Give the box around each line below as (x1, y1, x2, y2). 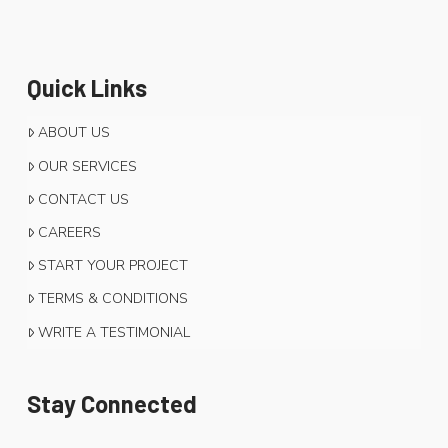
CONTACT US (38, 189, 130, 209)
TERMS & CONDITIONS (38, 289, 189, 309)
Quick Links (26, 72, 147, 102)
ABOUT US (38, 123, 111, 143)
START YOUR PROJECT (38, 256, 189, 276)
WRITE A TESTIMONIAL (38, 322, 191, 342)
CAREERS (38, 222, 102, 242)
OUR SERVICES (38, 156, 138, 176)
